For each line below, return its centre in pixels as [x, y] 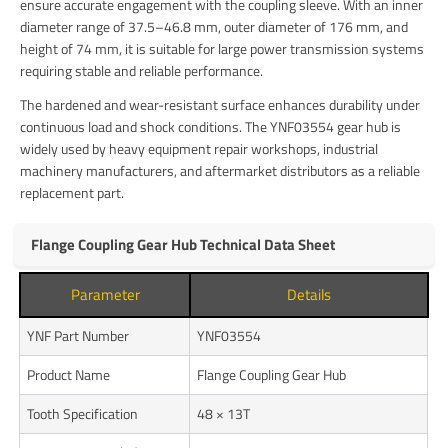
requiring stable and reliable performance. [142, 71]
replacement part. [72, 193]
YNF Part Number [78, 336]
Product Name [69, 375]
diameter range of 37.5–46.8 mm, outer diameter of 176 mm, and [214, 27]
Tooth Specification [83, 414]
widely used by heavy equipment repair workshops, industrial [199, 149]
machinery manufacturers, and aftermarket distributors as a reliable [220, 171]
